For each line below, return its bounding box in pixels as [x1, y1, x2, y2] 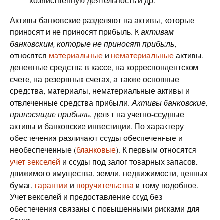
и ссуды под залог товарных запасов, [60, 156, 198, 166]
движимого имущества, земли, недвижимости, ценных [10, 168, 208, 178]
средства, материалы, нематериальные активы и [10, 85, 190, 96]
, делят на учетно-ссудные [90, 109, 184, 119]
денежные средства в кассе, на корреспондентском [10, 62, 198, 72]
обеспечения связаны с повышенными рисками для [10, 203, 200, 214]
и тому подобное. [134, 180, 198, 190]
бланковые [76, 144, 116, 155]
